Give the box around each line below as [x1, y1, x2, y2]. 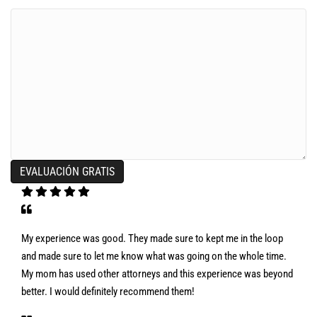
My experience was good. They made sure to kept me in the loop [21, 232, 283, 245]
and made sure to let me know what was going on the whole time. [21, 250, 287, 263]
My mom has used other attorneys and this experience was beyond [21, 267, 293, 280]
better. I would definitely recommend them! [21, 285, 195, 298]
